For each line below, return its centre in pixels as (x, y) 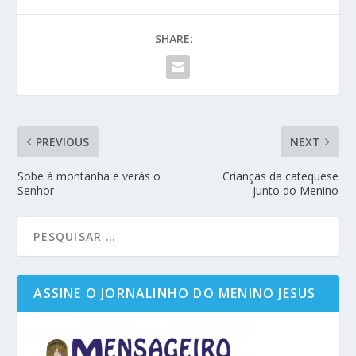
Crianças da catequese (280, 176)
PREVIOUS (63, 141)
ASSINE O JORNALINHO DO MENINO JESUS (175, 293)
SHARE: (174, 38)
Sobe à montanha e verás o (89, 176)
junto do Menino (295, 190)
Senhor (36, 190)
